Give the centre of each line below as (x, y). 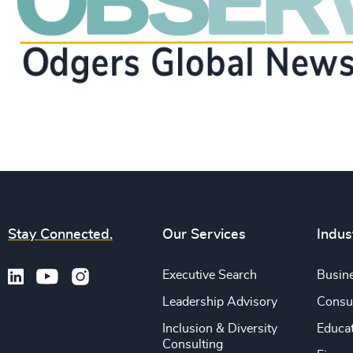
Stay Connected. (60, 235)
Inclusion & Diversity (220, 329)
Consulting (193, 345)
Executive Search (210, 275)
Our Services (204, 235)
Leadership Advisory (220, 302)
